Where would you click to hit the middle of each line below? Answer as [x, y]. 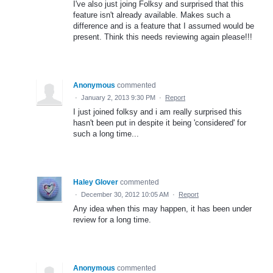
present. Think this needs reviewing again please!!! [163, 37]
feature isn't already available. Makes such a [152, 15]
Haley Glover [96, 183]
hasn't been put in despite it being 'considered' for [160, 123]
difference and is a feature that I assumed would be [164, 26]
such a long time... [106, 134]
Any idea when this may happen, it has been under [162, 209]
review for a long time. [112, 220]
